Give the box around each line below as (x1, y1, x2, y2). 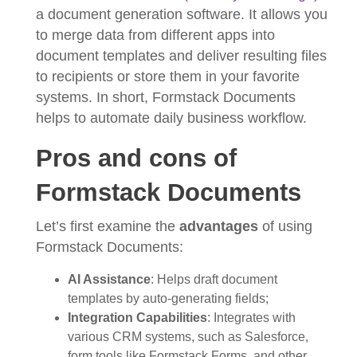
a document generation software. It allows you (36, 6, 328, 22)
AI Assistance (68, 272, 151, 286)
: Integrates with (207, 310, 296, 324)
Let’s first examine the (36, 218, 179, 234)
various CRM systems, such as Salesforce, (68, 329, 308, 343)
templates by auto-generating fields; (68, 291, 269, 305)
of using (258, 218, 312, 234)
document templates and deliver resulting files (36, 47, 327, 64)
